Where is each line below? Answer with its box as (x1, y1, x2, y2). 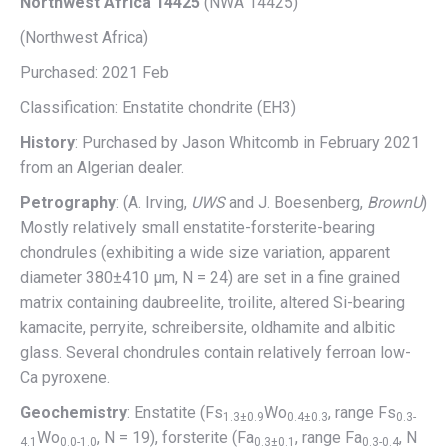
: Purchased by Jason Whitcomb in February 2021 (75, 132, 420, 152)
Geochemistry (20, 402, 127, 422)
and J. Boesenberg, (225, 192, 367, 212)
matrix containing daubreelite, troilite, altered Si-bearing (20, 292, 405, 312)
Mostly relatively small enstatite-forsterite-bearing (20, 217, 375, 237)
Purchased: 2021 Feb (20, 62, 169, 82)
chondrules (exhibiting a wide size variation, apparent (20, 242, 390, 262)
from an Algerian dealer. (20, 157, 184, 177)
